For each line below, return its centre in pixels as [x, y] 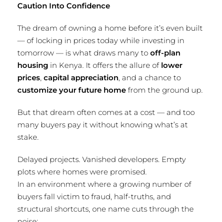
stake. [28, 137]
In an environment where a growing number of [104, 184]
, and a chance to [150, 78]
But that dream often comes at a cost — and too [106, 112]
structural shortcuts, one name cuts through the [106, 209]
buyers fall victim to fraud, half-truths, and [94, 196]
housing [33, 65]
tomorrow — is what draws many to [84, 53]
